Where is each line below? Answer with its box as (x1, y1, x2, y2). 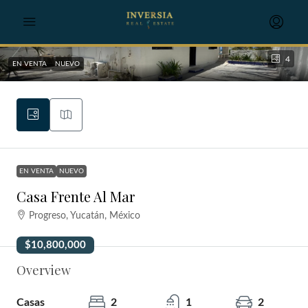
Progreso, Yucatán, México (29, 211, 140, 221)
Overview (16, 262, 71, 278)
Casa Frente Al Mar (16, 187, 135, 206)
